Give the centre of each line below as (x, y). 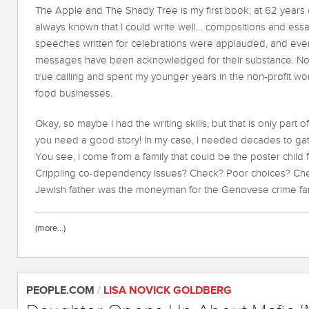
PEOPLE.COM (60, 291)
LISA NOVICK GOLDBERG (168, 291)
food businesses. (74, 93)
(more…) (50, 228)
